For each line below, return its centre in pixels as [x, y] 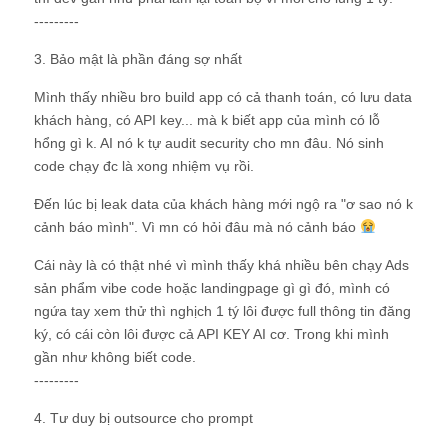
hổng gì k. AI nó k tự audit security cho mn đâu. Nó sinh [209, 143]
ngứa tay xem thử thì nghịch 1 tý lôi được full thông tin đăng [222, 311]
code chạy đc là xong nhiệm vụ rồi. [144, 166]
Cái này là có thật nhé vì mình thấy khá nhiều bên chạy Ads [221, 265]
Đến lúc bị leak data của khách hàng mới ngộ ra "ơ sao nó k [223, 204]
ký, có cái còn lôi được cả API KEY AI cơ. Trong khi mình [211, 334]
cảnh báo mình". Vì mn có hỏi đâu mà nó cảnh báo [197, 227]
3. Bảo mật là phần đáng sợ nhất [138, 59]
